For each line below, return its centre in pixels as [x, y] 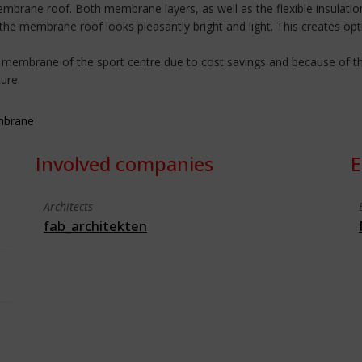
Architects [68, 206]
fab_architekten [95, 226]
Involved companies [124, 164]
